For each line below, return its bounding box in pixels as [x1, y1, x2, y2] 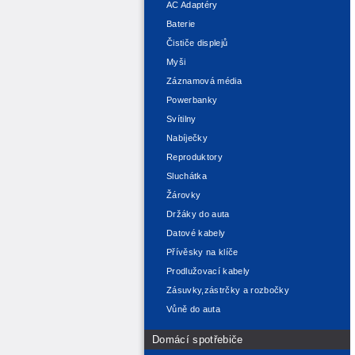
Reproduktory [166, 152, 223, 162]
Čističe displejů [166, 38, 228, 48]
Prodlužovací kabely [166, 266, 250, 277]
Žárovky [166, 190, 201, 200]
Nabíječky [166, 133, 208, 143]
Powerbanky [166, 95, 218, 105]
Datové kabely [166, 228, 226, 239]
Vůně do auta [166, 304, 221, 315]
